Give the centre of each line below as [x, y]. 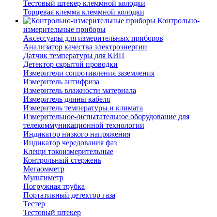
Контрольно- [178, 21]
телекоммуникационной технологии [84, 125]
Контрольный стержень [62, 160]
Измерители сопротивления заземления [89, 73]
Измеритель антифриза [61, 82]
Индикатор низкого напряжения [77, 134]
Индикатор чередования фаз [70, 143]
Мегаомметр [44, 169]
